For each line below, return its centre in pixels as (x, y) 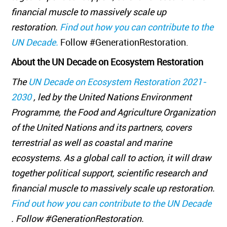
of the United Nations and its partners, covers (102, 127)
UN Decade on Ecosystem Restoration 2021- (118, 82)
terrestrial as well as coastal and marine (92, 142)
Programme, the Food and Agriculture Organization (113, 112)
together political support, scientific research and (109, 173)
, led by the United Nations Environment (113, 97)
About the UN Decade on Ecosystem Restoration (108, 62)
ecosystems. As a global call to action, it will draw (111, 158)
